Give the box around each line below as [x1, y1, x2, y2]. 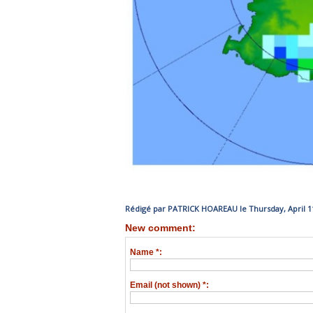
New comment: [125, 221, 196, 233]
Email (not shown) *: [130, 279, 210, 290]
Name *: [130, 247, 163, 257]
